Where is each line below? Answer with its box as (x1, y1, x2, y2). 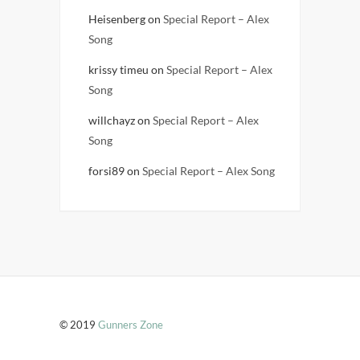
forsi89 (88, 164, 125, 178)
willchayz (88, 113, 135, 127)
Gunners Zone (98, 318, 163, 331)
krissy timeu (88, 63, 149, 76)
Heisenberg (88, 12, 145, 26)
